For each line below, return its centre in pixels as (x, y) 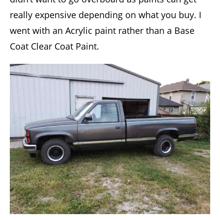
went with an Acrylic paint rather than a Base (102, 31)
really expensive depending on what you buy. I (106, 15)
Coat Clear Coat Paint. (55, 46)
